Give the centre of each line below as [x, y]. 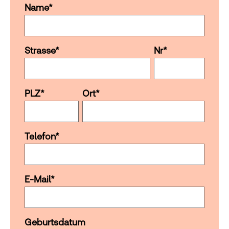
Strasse [40, 50]
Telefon [40, 136]
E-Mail [38, 179]
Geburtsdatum [55, 222]
